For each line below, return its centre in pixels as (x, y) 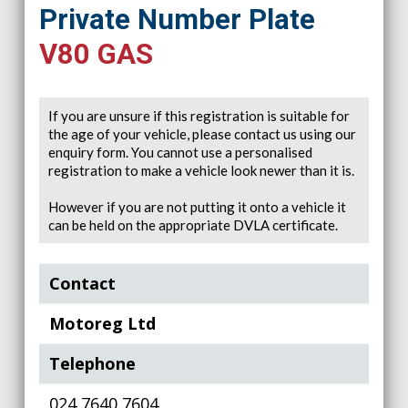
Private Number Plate (177, 19)
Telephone (93, 363)
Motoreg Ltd (103, 323)
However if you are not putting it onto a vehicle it (197, 206)
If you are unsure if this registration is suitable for (199, 115)
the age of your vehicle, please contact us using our (202, 133)
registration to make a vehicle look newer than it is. (201, 170)
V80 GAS (96, 54)
